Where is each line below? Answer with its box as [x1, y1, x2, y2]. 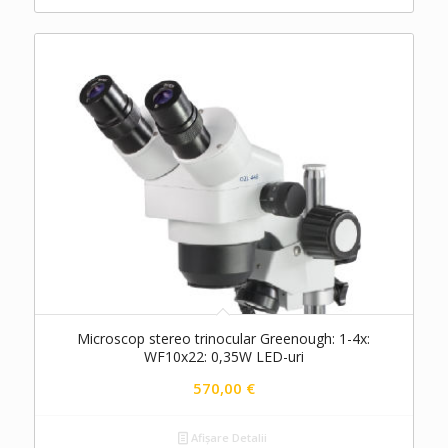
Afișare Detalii [187, 430, 267, 446]
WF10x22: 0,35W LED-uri [143, 347, 304, 367]
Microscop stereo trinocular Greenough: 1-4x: [77, 329, 371, 349]
